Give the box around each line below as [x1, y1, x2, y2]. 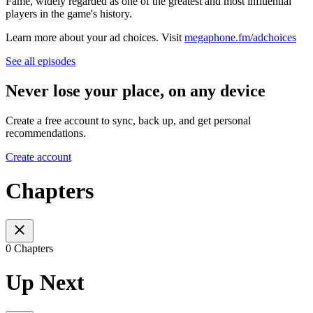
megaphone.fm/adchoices [184, 31, 296, 44]
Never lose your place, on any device [6, 82, 265, 101]
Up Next [6, 270, 85, 296]
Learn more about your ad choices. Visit [6, 31, 184, 44]
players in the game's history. [6, 8, 132, 20]
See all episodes [6, 55, 75, 68]
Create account [6, 150, 71, 163]
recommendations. [6, 126, 86, 139]
